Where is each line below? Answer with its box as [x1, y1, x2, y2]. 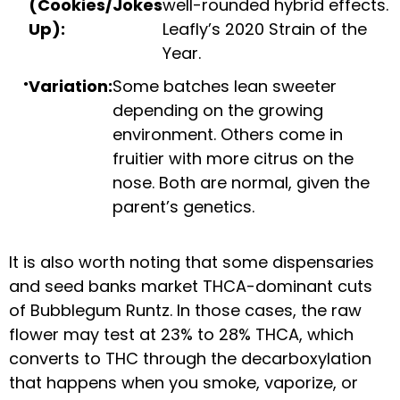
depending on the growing [112, 98, 323, 121]
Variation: [29, 74, 112, 97]
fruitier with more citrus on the [112, 146, 354, 170]
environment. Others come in [112, 122, 343, 146]
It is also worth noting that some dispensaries [9, 250, 374, 273]
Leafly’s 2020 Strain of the [162, 17, 367, 40]
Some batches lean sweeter [112, 74, 337, 97]
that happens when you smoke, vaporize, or [9, 371, 358, 394]
